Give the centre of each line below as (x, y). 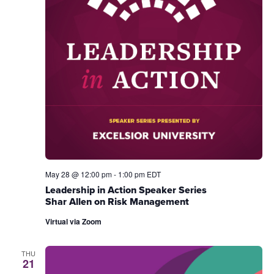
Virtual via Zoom (73, 221)
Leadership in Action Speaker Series (126, 190)
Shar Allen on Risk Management (117, 201)
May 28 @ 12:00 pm (78, 174)
